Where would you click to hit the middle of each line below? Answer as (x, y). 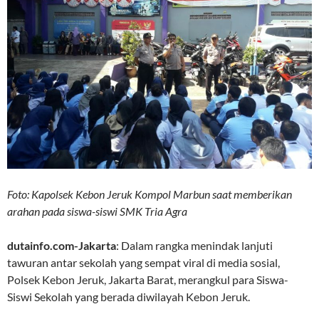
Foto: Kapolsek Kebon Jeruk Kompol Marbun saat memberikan (150, 194)
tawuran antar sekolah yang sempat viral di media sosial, (143, 263)
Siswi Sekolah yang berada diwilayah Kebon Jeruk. (129, 297)
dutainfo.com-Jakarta (62, 246)
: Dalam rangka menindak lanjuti (194, 246)
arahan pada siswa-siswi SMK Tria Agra (97, 211)
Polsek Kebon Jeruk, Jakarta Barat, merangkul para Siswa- (148, 280)
